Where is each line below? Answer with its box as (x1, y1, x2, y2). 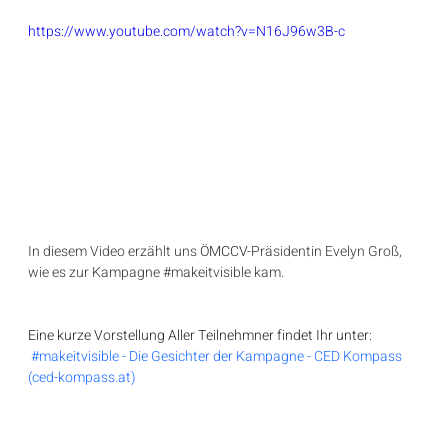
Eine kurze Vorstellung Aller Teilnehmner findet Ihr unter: (28, 324, 373, 346)
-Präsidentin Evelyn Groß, (247, 240, 406, 262)
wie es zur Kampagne (28, 261, 164, 283)
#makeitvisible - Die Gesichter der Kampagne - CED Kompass (31, 345, 406, 367)
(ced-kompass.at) (28, 366, 137, 388)
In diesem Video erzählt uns (28, 240, 201, 262)
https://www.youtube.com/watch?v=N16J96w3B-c (28, 20, 346, 42)
